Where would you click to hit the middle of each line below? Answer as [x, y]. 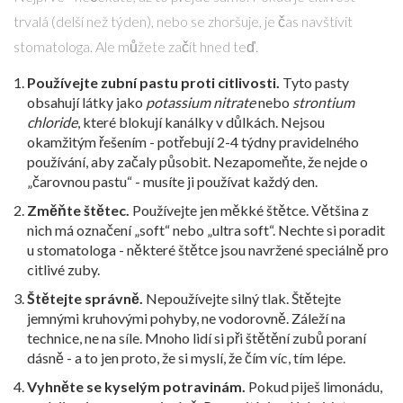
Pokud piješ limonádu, [314, 387]
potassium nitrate [201, 103]
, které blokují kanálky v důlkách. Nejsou [201, 122]
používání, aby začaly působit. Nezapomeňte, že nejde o [197, 162]
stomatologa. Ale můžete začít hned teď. [136, 47]
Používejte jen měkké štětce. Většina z [249, 210]
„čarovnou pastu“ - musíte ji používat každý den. [172, 182]
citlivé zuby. [63, 270]
